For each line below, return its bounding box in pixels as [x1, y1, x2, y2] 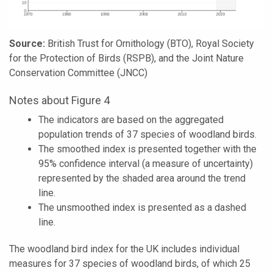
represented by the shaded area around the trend [38, 172, 246, 184]
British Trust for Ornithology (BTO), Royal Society [45, 37, 254, 49]
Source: [9, 37, 45, 49]
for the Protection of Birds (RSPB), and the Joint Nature [9, 52, 244, 64]
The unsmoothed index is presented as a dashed [38, 201, 246, 213]
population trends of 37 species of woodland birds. [38, 128, 257, 140]
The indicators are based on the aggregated [38, 113, 224, 126]
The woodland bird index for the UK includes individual [9, 243, 239, 255]
